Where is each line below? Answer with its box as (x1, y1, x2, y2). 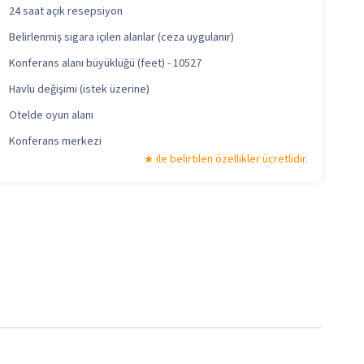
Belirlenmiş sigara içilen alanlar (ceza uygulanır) (9, 29, 234, 45)
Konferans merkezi (9, 133, 102, 149)
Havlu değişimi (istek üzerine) (9, 81, 149, 97)
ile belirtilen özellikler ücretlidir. (156, 151, 308, 167)
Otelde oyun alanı (9, 107, 93, 123)
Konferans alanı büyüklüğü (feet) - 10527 (9, 55, 201, 71)
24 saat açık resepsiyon (9, 3, 123, 19)
